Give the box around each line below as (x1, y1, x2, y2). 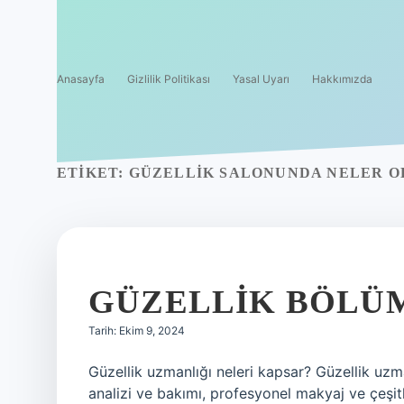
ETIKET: (57, 165, 129, 180)
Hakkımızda (312, 72, 372, 86)
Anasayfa (57, 72, 105, 86)
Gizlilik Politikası (127, 72, 210, 86)
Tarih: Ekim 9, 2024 (88, 324, 185, 337)
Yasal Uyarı (233, 72, 289, 86)
